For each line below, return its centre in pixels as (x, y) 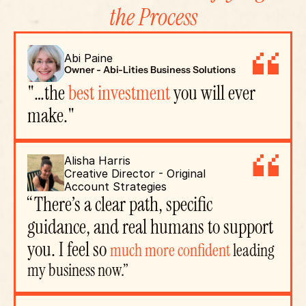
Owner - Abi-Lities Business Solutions (150, 70)
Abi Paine (88, 58)
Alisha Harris (97, 161)
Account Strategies (115, 186)
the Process (153, 17)
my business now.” (78, 270)
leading (252, 250)
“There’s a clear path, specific (120, 205)
